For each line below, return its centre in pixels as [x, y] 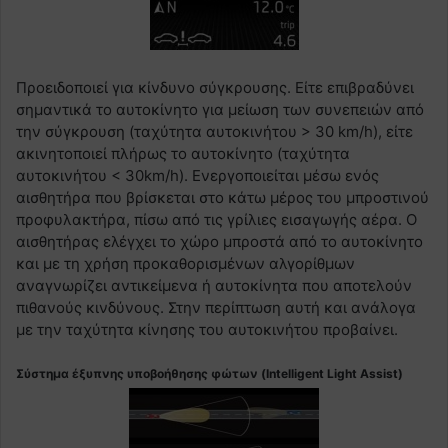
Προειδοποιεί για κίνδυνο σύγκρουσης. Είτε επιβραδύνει [215, 87]
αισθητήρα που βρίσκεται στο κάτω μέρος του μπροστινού [222, 197]
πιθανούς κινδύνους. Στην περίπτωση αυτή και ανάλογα [216, 307]
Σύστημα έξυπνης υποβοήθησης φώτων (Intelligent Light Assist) [209, 373]
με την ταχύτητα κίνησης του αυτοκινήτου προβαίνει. [207, 329]
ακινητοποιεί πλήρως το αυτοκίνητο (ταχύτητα [183, 153]
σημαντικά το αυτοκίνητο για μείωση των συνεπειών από [220, 109]
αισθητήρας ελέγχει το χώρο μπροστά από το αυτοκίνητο [219, 241]
